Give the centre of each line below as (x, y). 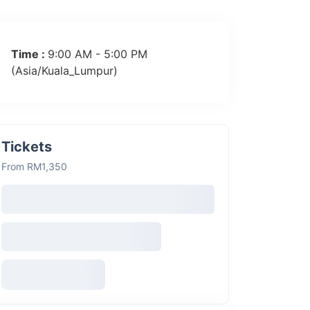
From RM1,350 (34, 166)
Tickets (27, 147)
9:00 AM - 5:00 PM (98, 54)
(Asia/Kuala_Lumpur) (64, 71)
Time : (29, 54)
